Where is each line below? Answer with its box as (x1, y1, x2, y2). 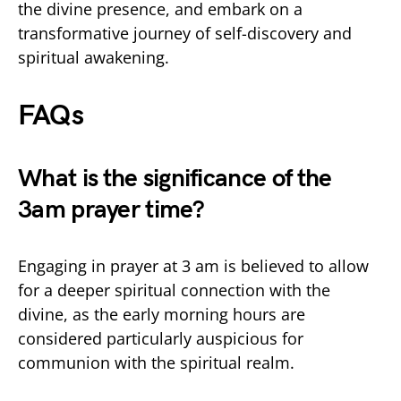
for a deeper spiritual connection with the (18, 278, 330, 301)
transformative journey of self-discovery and (18, 21, 352, 44)
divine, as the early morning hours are (18, 303, 305, 325)
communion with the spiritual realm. (18, 351, 294, 373)
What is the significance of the (18, 163, 332, 193)
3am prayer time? (18, 194, 204, 225)
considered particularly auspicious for (18, 327, 303, 349)
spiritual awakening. (18, 46, 169, 68)
